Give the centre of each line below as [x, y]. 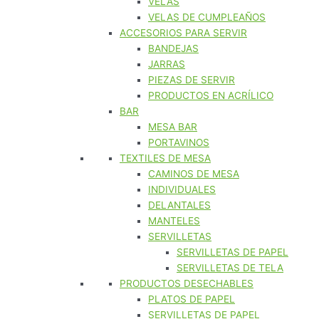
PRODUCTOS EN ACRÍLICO [211, 96]
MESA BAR [173, 127]
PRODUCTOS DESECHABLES [187, 284]
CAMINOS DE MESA [194, 174]
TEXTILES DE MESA [165, 158]
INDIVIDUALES [182, 190]
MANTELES [174, 221]
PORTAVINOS [179, 143]
